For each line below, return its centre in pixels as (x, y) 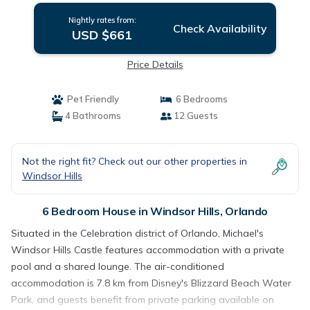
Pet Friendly (91, 99)
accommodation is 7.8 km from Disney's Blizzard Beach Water (151, 283)
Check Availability (220, 28)
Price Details (155, 64)
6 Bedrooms (200, 99)
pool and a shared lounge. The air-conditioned (118, 266)
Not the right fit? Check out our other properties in (135, 161)
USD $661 (102, 35)
